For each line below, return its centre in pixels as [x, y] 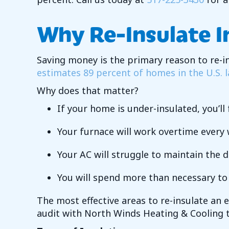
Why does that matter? [89, 91]
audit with [61, 213]
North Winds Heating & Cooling [154, 213]
